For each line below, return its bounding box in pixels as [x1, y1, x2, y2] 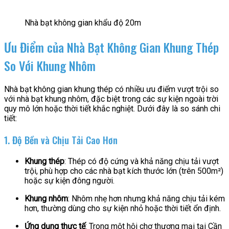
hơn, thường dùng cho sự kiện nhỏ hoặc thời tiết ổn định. [25, 203, 221, 213]
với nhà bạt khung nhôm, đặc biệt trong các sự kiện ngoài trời [4, 94, 218, 104]
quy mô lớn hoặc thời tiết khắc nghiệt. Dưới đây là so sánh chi [4, 104, 220, 114]
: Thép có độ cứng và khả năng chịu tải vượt [64, 156, 219, 166]
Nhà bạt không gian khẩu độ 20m [25, 17, 141, 28]
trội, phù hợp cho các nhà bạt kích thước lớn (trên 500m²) [25, 166, 223, 176]
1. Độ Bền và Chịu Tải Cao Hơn [4, 133, 118, 147]
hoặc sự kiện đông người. [25, 175, 114, 186]
